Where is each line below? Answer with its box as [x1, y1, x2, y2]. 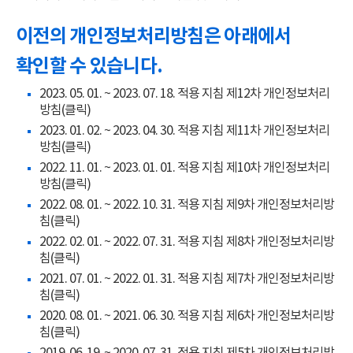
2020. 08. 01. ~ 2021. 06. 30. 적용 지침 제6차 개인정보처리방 [39, 307, 334, 323]
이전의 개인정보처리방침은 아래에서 [16, 24, 292, 48]
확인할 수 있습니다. [16, 54, 163, 78]
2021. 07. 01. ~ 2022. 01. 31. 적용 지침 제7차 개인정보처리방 [39, 270, 334, 286]
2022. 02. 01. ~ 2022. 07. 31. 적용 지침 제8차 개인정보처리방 [39, 233, 334, 249]
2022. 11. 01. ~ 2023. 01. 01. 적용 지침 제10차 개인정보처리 [39, 159, 329, 175]
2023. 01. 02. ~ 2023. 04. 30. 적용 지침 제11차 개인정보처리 [39, 122, 329, 138]
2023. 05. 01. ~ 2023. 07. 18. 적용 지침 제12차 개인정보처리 [39, 85, 329, 101]
